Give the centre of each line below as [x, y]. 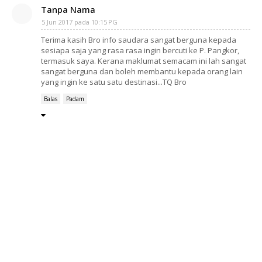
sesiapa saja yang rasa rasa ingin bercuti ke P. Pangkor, [140, 50]
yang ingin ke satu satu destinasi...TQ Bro [114, 82]
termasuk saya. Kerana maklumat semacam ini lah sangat [144, 61]
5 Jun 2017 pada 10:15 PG [80, 22]
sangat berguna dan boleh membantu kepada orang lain [142, 71]
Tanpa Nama [68, 9]
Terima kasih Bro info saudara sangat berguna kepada [139, 40]
